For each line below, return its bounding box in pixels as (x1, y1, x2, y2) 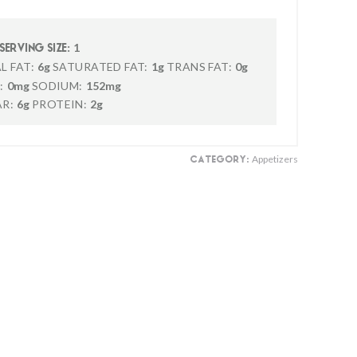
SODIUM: (31, 79, 83, 92)
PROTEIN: (31, 97, 88, 111)
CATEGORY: (190, 155, 250, 165)
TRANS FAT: (166, 60, 233, 73)
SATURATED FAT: (52, 60, 148, 73)
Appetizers (250, 153, 298, 165)
